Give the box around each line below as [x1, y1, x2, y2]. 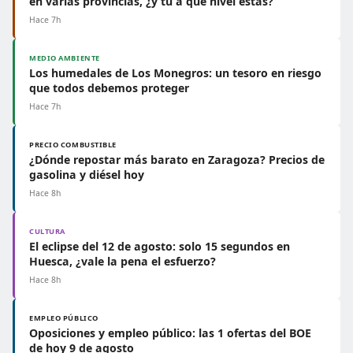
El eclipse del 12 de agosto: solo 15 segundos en [29, 239, 290, 254]
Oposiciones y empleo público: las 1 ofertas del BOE [29, 325, 311, 340]
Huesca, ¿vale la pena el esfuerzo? [29, 254, 216, 269]
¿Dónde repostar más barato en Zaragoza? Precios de [29, 152, 325, 167]
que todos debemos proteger [29, 80, 189, 95]
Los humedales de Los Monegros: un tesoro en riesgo [29, 65, 321, 80]
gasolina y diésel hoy [29, 167, 144, 182]
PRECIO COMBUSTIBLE [29, 139, 117, 150]
